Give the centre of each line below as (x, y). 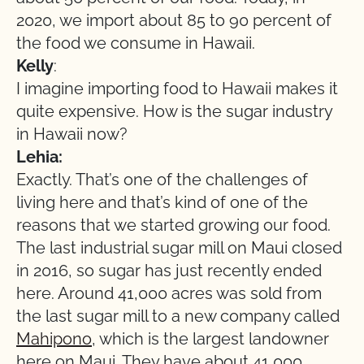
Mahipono (54, 339)
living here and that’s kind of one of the (162, 202)
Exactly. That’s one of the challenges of (162, 180)
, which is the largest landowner (210, 339)
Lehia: (39, 157)
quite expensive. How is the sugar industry (174, 111)
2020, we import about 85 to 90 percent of (174, 20)
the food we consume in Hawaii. (136, 43)
